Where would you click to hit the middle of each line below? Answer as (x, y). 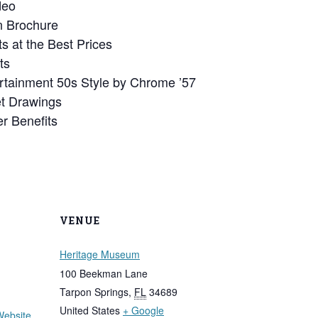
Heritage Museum (100, 254)
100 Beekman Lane (104, 273)
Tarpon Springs (94, 291)
